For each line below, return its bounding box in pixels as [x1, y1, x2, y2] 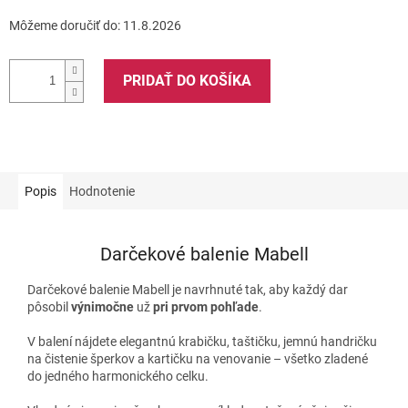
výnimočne [71, 299, 137, 314]
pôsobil [27, 299, 71, 314]
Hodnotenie [69, 183, 135, 199]
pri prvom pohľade [150, 299, 259, 314]
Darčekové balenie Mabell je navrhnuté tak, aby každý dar [27, 281, 348, 297]
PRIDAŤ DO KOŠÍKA [123, 71, 251, 89]
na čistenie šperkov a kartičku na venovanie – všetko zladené [27, 351, 368, 366]
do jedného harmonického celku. [27, 368, 209, 383]
